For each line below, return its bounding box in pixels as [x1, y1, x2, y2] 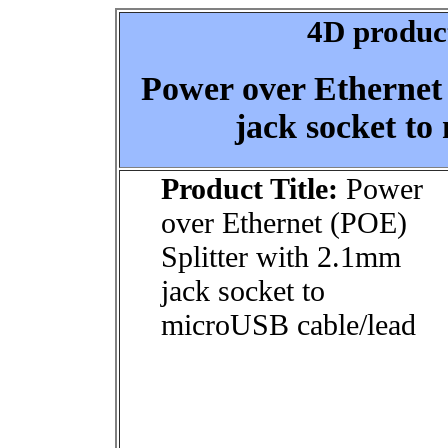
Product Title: [161, 172, 338, 205]
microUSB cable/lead [161, 308, 416, 341]
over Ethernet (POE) [161, 206, 407, 239]
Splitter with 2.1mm [161, 240, 401, 273]
